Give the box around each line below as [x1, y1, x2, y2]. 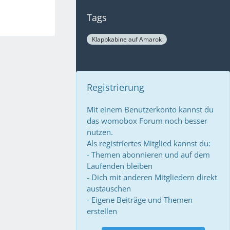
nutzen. [87, 127, 113, 137]
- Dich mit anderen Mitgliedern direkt [87, 172, 217, 182]
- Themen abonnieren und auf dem [87, 149, 210, 160]
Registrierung [87, 81, 144, 93]
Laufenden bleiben [87, 161, 152, 171]
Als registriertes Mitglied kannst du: [87, 138, 210, 148]
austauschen [87, 183, 131, 194]
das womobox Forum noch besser [87, 116, 207, 126]
